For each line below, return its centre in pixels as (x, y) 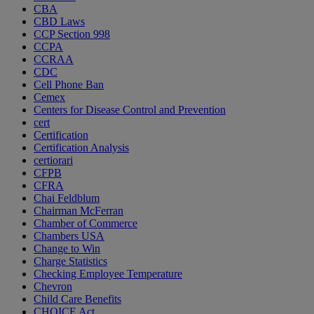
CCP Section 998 (72, 34)
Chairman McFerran (78, 211)
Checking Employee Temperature (108, 274)
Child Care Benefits (77, 299)
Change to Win (67, 249)
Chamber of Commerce (86, 224)
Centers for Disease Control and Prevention (130, 110)
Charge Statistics (70, 261)
